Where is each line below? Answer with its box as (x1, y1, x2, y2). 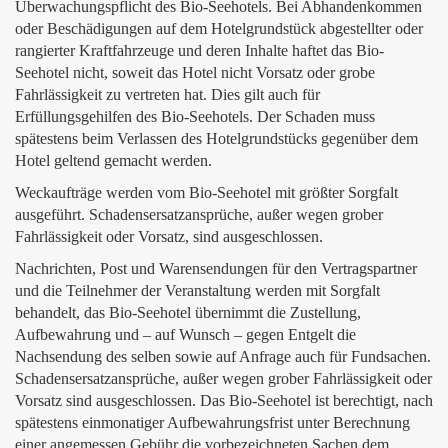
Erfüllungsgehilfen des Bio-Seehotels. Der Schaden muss (15, 108, 375, 125)
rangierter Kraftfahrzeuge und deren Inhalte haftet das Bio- (15, 42, 384, 59)
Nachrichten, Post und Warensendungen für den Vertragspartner (15, 260, 417, 277)
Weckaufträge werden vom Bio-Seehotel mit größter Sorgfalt (15, 184, 398, 201)
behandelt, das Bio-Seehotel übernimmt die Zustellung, (15, 304, 361, 321)
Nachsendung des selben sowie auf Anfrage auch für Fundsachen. (15, 348, 431, 365)
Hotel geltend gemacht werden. (15, 152, 212, 169)
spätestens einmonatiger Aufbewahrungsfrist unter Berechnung (15, 414, 410, 431)
